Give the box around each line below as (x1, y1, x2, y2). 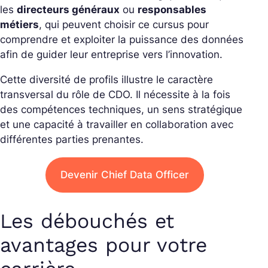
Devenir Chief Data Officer (60, 169, 189, 181)
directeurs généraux (17, 4, 120, 16)
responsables (138, 4, 206, 16)
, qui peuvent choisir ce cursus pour (39, 19, 209, 31)
